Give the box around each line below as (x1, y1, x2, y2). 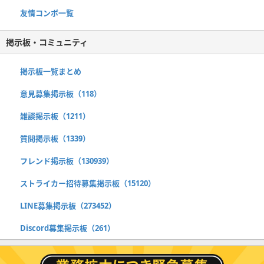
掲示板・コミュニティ (6, 36, 88, 48)
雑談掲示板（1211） (20, 110, 90, 121)
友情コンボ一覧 (20, 7, 74, 18)
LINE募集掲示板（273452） (20, 200, 116, 211)
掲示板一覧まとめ (20, 65, 81, 77)
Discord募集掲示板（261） (20, 222, 115, 233)
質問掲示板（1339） (20, 133, 90, 144)
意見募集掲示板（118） (20, 88, 101, 99)
